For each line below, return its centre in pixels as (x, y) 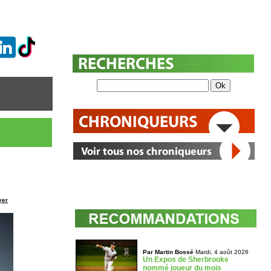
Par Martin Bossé (168, 252)
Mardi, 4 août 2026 (221, 252)
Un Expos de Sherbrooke (185, 260)
